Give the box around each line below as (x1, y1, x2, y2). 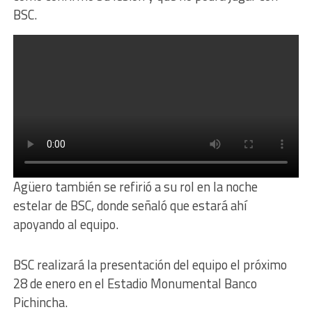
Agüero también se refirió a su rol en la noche (13, 177, 258, 197)
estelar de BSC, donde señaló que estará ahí (13, 196, 247, 216)
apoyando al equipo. (13, 214, 118, 235)
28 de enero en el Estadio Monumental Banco (13, 274, 257, 294)
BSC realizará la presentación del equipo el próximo (13, 255, 287, 275)
